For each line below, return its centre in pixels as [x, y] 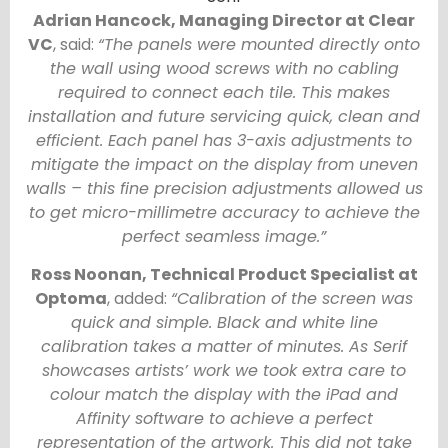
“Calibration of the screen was [292, 298]
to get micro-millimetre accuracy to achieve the [224, 212]
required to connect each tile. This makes [224, 92]
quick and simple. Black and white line [224, 322]
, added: [139, 298]
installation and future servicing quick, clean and [224, 116]
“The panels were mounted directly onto [259, 44]
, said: [75, 44]
